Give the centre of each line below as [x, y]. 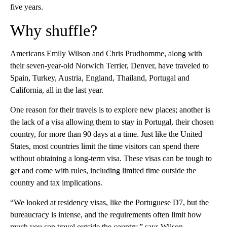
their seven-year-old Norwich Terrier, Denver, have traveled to [109, 66]
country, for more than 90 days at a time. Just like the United [106, 134]
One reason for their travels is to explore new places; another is [110, 110]
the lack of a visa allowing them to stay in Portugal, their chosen [112, 122]
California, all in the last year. [57, 90]
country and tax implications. [56, 183]
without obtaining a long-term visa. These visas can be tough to [111, 159]
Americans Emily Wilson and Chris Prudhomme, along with [106, 54]
